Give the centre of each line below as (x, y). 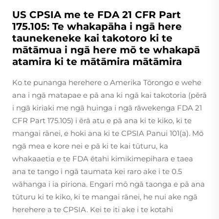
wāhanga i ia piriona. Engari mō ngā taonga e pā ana (109, 184)
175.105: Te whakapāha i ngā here (97, 27)
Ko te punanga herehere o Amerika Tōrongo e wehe (107, 83)
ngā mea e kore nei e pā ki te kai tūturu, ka (90, 146)
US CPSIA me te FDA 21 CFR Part (97, 15)
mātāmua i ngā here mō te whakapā (106, 50)
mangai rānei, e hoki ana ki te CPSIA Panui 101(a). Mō (108, 133)
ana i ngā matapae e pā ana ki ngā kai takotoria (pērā (109, 95)
